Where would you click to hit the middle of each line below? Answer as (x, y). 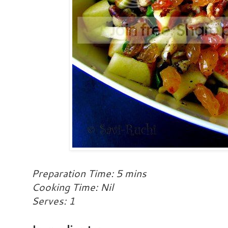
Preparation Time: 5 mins (89, 174)
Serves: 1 (53, 201)
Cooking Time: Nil (73, 187)
